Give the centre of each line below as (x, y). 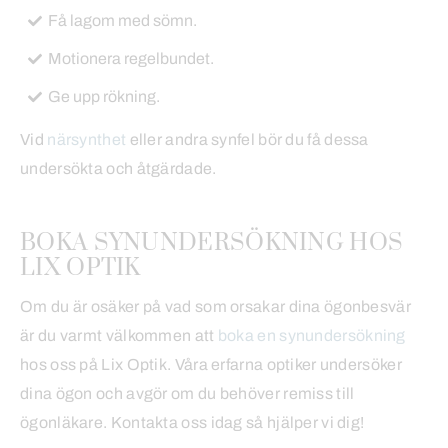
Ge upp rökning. (104, 97)
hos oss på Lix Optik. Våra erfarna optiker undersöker (211, 365)
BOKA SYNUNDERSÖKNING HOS (212, 243)
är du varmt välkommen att (119, 336)
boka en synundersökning (311, 336)
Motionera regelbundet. (131, 59)
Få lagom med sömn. (122, 21)
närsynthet (87, 140)
